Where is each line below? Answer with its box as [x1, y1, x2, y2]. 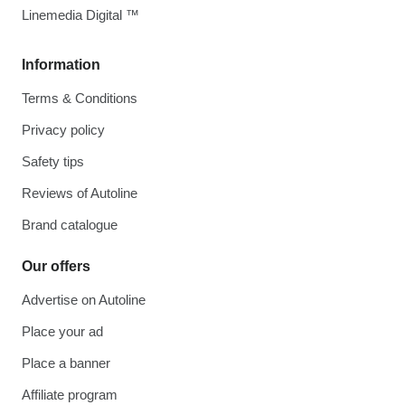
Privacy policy [22, 122, 105, 138]
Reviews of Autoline [22, 185, 137, 202]
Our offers [22, 259, 90, 275]
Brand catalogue [22, 217, 118, 233]
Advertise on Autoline [22, 292, 146, 308]
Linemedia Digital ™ [22, 7, 139, 24]
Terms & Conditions [22, 90, 137, 107]
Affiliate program [22, 387, 118, 403]
